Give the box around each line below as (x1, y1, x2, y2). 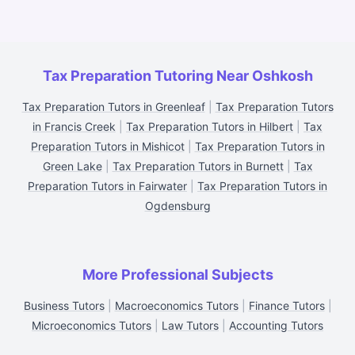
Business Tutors (23, 299, 105, 312)
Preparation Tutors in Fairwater (28, 179, 187, 193)
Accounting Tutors (229, 319, 323, 332)
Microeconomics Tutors (32, 319, 151, 332)
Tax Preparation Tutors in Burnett (112, 159, 284, 173)
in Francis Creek (32, 120, 116, 133)
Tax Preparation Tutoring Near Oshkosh (42, 67, 313, 84)
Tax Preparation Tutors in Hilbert (126, 120, 293, 133)
